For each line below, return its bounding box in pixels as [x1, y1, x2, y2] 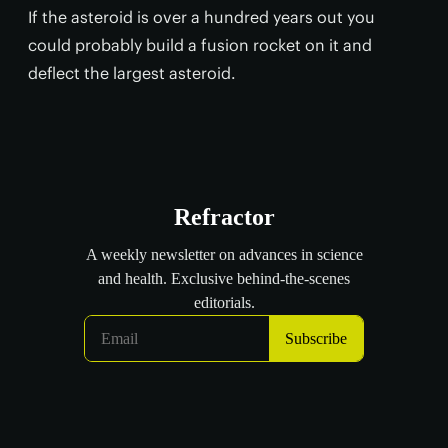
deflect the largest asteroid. [28, 62, 236, 83]
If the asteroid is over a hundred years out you [28, 6, 375, 27]
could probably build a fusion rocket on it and [28, 34, 372, 55]
